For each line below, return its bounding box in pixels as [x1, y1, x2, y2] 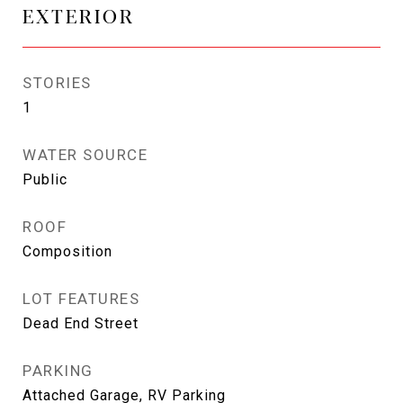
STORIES [22, 74, 92, 92]
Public [22, 171, 67, 188]
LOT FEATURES [22, 290, 139, 308]
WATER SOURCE [22, 146, 148, 164]
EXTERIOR [22, 2, 135, 29]
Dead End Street [22, 315, 139, 332]
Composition [22, 243, 112, 260]
